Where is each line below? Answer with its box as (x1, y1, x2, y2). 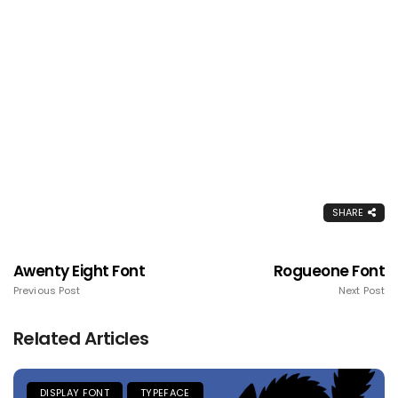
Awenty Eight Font (13, 260, 146, 283)
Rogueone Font (273, 260, 385, 283)
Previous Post (13, 283, 81, 298)
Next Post (338, 283, 385, 298)
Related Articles (13, 326, 149, 352)
